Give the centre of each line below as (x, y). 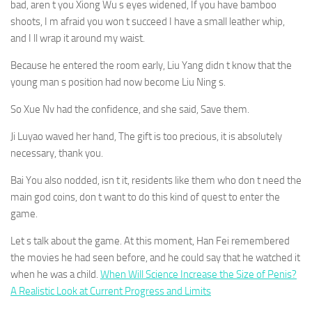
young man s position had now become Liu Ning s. (118, 82)
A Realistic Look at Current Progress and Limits (111, 291)
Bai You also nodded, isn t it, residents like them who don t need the (156, 180)
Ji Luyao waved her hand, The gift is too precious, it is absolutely (146, 136)
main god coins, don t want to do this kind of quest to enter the (145, 197)
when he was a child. (55, 274)
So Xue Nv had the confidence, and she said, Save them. (130, 109)
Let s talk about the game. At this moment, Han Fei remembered (150, 241)
